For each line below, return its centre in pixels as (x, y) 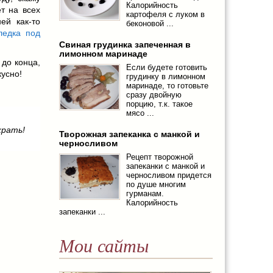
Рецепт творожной (159, 157)
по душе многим (156, 185)
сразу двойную (154, 95)
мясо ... (140, 113)
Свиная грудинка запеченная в (125, 45)
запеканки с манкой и (165, 166)
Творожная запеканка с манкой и (129, 134)
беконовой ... (150, 24)
